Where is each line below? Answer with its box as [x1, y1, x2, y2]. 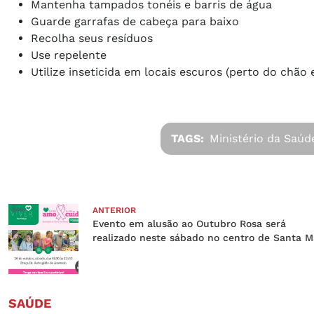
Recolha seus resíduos [31, 31, 153, 45]
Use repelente [31, 48, 107, 62]
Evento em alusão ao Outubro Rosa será [93, 217, 286, 229]
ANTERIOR [93, 205, 136, 215]
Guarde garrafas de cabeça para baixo [31, 14, 239, 28]
